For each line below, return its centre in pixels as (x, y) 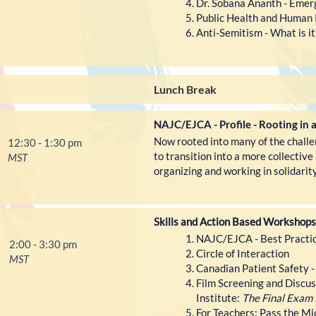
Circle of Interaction (242, 254)
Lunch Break (185, 90)
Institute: (219, 298)
